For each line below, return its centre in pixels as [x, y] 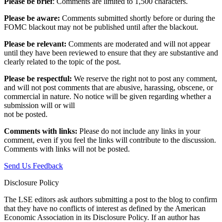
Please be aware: [32, 18]
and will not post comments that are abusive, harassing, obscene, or [109, 88]
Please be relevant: [35, 44]
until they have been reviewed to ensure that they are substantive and [111, 53]
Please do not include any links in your [139, 131]
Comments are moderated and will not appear [138, 44]
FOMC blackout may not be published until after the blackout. [101, 27]
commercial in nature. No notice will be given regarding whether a [108, 97]
